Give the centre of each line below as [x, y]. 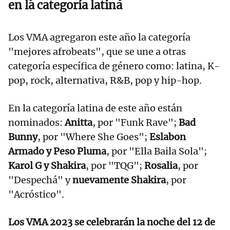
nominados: [36, 123]
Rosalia [161, 166]
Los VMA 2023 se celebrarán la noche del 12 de [112, 222]
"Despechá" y [40, 180]
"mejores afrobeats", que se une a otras [97, 52]
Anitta [79, 123]
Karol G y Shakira [47, 166]
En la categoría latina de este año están [95, 108]
